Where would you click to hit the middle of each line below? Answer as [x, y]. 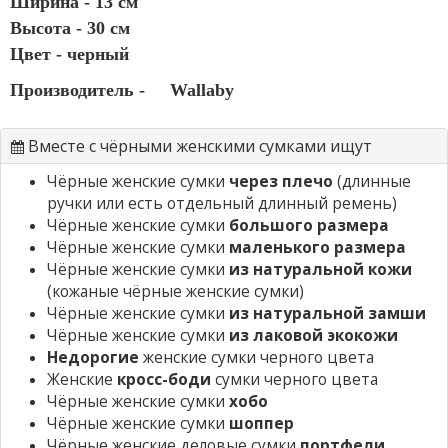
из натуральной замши [327, 313]
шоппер [261, 423]
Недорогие [93, 357]
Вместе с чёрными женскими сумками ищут [198, 145]
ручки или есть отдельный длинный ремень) [222, 203]
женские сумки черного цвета [256, 357]
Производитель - [77, 89]
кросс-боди [164, 379]
